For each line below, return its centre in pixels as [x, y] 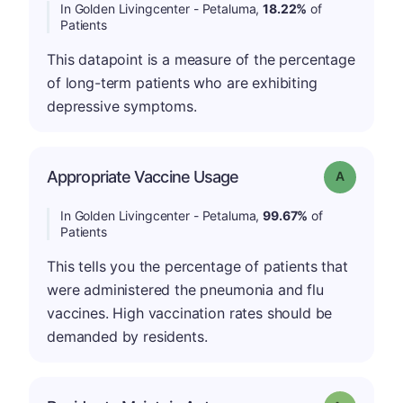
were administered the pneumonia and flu [185, 290]
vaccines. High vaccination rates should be [190, 313]
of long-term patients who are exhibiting [182, 83]
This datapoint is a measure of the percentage [201, 59]
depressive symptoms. [122, 106]
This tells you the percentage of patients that [197, 266]
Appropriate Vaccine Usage [143, 177]
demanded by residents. [127, 336]
